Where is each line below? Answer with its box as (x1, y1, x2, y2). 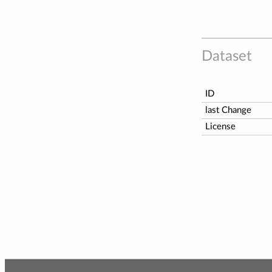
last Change (205, 105, 251, 115)
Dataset (202, 49, 252, 64)
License (205, 121, 236, 131)
